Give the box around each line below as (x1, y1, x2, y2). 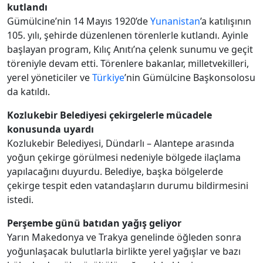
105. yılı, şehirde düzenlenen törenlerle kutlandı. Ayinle (7, 29, 248, 42)
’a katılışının (200, 15, 251, 28)
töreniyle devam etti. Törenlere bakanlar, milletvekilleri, (7, 57, 249, 70)
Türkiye (92, 71, 124, 85)
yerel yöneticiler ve (7, 71, 92, 85)
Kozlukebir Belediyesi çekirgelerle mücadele (7, 109, 212, 122)
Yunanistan (150, 15, 200, 28)
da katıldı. (7, 85, 50, 99)
